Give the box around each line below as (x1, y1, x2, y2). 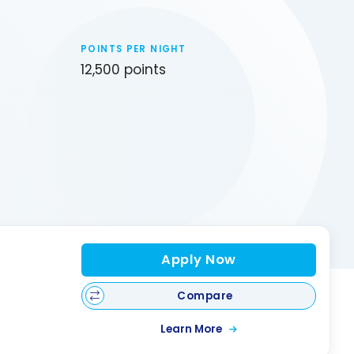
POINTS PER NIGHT (81, 42, 186, 55)
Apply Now (160, 250, 236, 269)
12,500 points (81, 60, 166, 80)
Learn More (160, 322, 224, 337)
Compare (177, 288, 233, 303)
